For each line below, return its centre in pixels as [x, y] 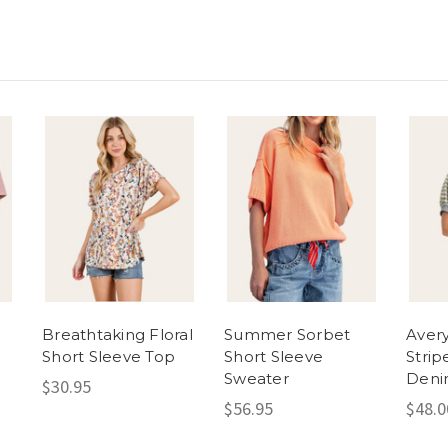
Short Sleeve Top [108, 357]
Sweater [256, 379]
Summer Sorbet [287, 335]
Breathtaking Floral [117, 335]
